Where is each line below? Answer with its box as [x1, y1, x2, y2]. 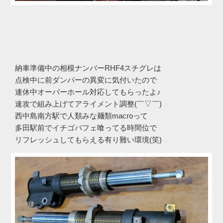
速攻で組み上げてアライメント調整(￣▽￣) [15, 99, 162, 108]
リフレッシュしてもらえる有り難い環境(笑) [15, 135, 162, 144]
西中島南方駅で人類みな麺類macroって [15, 111, 148, 120]
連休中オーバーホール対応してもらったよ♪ [15, 87, 161, 96]
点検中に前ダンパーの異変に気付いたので [15, 75, 157, 84]
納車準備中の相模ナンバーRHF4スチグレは [15, 63, 161, 72]
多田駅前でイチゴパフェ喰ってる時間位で [15, 123, 157, 132]
